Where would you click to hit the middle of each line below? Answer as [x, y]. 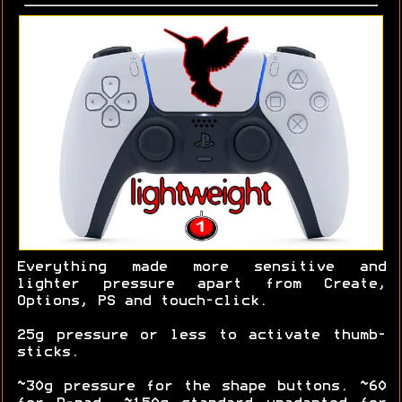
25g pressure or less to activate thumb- [201, 335]
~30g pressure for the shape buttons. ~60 [201, 386]
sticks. [48, 352]
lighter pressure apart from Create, [201, 284]
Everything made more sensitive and [201, 267]
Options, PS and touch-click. [142, 301]
